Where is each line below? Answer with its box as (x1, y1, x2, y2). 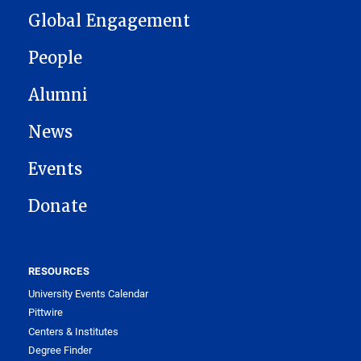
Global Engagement (28, 10, 190, 31)
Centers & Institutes (28, 323, 118, 338)
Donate (28, 195, 87, 217)
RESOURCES (28, 263, 89, 278)
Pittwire (28, 305, 63, 320)
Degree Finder (28, 342, 92, 358)
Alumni (28, 84, 88, 106)
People (28, 47, 82, 68)
